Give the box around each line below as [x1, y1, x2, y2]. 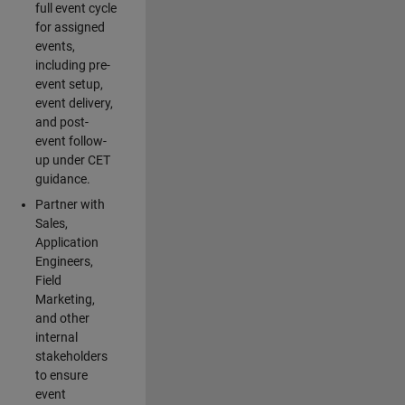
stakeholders [34, 348, 108, 363]
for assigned [34, 19, 105, 34]
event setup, [34, 76, 103, 91]
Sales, [34, 215, 68, 231]
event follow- [34, 133, 107, 148]
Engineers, [34, 253, 93, 268]
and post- [34, 114, 89, 129]
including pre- [34, 57, 110, 72]
